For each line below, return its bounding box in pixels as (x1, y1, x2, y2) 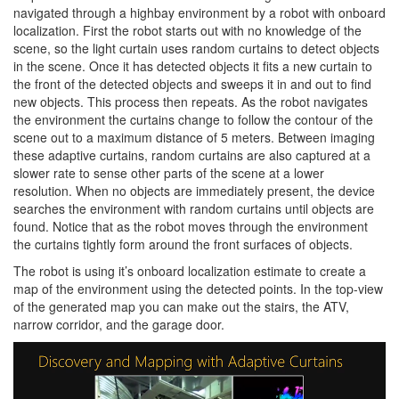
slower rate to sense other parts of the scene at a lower (13, 164, 324, 183)
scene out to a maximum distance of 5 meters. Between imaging (13, 128, 375, 147)
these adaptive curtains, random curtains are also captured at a (13, 146, 370, 165)
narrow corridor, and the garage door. (13, 315, 224, 334)
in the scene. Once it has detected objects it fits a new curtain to (13, 57, 372, 76)
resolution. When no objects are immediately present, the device (13, 182, 375, 200)
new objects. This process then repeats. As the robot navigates (13, 93, 368, 111)
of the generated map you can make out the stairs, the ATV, (13, 297, 349, 316)
